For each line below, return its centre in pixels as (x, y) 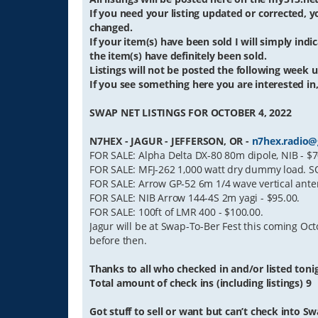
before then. (118, 241)
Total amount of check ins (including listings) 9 (201, 283)
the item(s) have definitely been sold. (178, 56)
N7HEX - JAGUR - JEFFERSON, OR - (171, 141)
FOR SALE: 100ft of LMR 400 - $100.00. (176, 212)
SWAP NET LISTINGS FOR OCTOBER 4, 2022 (191, 113)
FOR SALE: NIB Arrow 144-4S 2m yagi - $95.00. (195, 198)
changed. (111, 28)
